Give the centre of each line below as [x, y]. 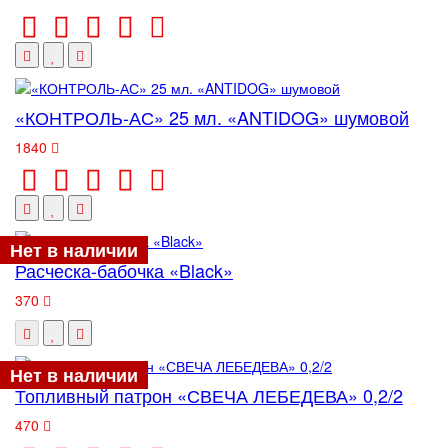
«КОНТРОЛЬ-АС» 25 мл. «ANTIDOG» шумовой [212, 117]
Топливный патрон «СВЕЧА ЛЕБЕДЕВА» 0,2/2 [209, 395]
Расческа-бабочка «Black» [124, 270]
